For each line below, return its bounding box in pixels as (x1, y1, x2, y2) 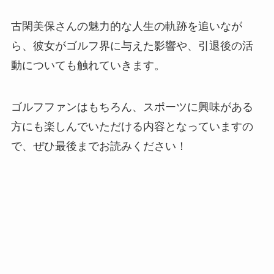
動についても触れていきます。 (10, 59, 165, 72)
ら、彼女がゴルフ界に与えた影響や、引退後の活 (10, 39, 253, 52)
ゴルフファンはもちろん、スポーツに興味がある (10, 100, 253, 113)
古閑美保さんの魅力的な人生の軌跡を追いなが (10, 20, 242, 32)
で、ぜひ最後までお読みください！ (10, 139, 187, 152)
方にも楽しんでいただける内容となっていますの (10, 120, 253, 133)
